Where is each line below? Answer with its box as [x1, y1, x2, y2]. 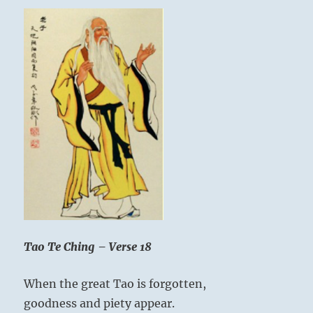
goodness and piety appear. [24, 296, 175, 311]
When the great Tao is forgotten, [24, 277, 207, 291]
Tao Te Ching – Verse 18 [24, 240, 152, 254]
